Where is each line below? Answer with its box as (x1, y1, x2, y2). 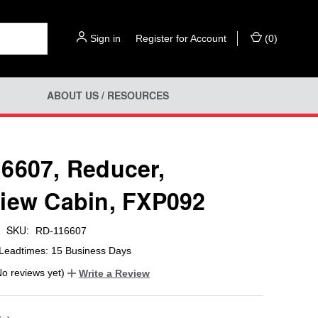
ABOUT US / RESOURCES (46, 88, 169, 103)
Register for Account (136, 33, 226, 44)
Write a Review (79, 267, 150, 279)
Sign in (90, 33, 121, 44)
